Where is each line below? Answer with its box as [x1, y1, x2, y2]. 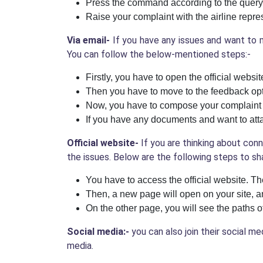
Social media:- [67, 226, 129, 238]
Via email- [67, 35, 110, 46]
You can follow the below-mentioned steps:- [67, 49, 251, 60]
